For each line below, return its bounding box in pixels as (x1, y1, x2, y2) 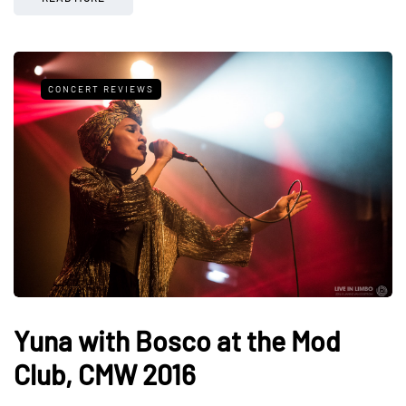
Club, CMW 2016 (14, 357, 196, 391)
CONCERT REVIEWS (48, 82, 154, 94)
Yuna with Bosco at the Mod (14, 324, 341, 357)
